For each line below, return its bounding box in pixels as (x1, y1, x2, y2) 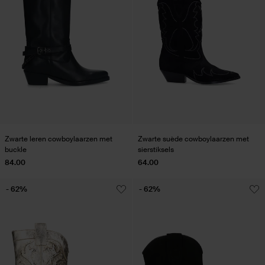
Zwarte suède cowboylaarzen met (138, 134, 249, 144)
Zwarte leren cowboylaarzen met (5, 134, 112, 144)
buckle (5, 144, 27, 154)
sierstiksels (138, 144, 174, 154)
